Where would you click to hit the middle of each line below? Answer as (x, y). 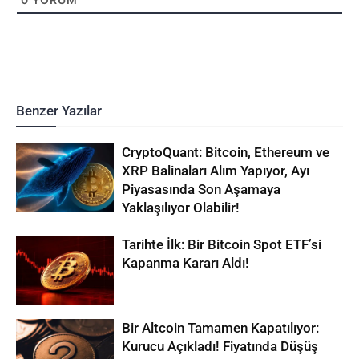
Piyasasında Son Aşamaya (202, 189)
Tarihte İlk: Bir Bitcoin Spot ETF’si (222, 244)
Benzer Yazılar (59, 110)
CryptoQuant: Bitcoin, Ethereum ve (226, 152)
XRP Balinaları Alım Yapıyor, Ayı (216, 170)
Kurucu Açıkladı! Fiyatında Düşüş (220, 346)
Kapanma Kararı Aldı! (186, 262)
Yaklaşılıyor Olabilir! (181, 207)
